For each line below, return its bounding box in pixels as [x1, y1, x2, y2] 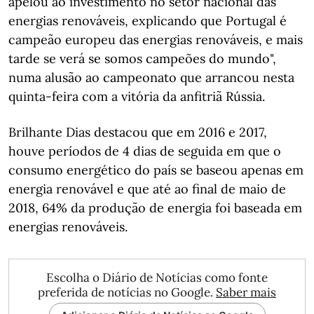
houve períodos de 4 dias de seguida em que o [8, 143, 281, 159]
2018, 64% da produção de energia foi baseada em [8, 200, 302, 216]
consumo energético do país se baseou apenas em [8, 162, 303, 178]
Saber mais [216, 285, 276, 300]
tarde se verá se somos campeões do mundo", [8, 50, 276, 67]
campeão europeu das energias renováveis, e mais [8, 32, 303, 48]
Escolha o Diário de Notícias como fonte [46, 270, 268, 285]
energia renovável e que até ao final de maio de [8, 181, 286, 197]
